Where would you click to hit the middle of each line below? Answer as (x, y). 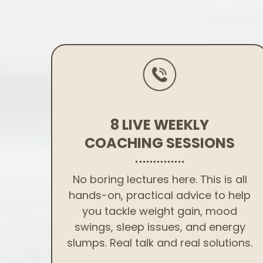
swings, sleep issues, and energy (160, 227)
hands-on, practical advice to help (160, 195)
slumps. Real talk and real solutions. (160, 243)
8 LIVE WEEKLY (160, 125)
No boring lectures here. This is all (160, 179)
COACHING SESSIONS (160, 143)
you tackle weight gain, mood (160, 211)
